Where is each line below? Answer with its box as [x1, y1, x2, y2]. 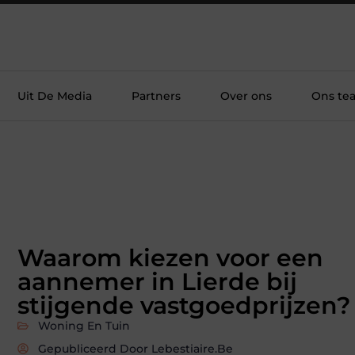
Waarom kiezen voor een [17, 242, 323, 273]
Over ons [220, 89, 272, 103]
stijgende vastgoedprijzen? [17, 290, 350, 320]
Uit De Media [17, 89, 92, 103]
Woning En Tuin [38, 318, 130, 333]
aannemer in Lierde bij [17, 266, 297, 296]
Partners [132, 89, 181, 103]
